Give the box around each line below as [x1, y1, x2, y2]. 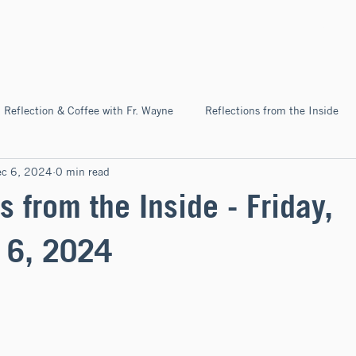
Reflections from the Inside [205, 103, 339, 118]
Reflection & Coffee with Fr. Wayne [4, 103, 173, 118]
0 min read [56, 164, 110, 179]
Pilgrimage [22, 166, 75, 181]
